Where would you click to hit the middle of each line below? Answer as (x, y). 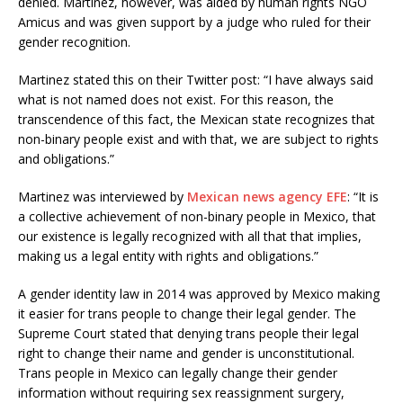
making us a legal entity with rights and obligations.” (168, 256)
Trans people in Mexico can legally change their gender (178, 373)
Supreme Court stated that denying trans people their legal (188, 334)
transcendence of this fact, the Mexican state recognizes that (197, 120)
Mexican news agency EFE (267, 197)
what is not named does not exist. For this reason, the (176, 100)
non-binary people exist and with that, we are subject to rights (198, 139)
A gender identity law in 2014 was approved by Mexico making (199, 294)
